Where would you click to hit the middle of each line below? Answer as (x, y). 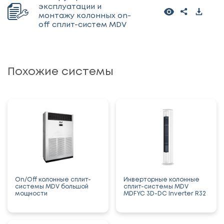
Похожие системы (60, 72)
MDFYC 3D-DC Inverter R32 (164, 193)
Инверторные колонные (161, 179)
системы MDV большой (52, 186)
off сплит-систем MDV (82, 25)
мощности (31, 193)
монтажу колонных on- (85, 16)
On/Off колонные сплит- (53, 179)
